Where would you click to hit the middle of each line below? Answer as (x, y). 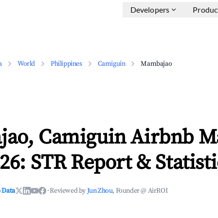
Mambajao (156, 64)
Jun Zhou (100, 191)
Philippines (66, 64)
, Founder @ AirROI (140, 191)
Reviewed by (68, 191)
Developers (150, 9)
